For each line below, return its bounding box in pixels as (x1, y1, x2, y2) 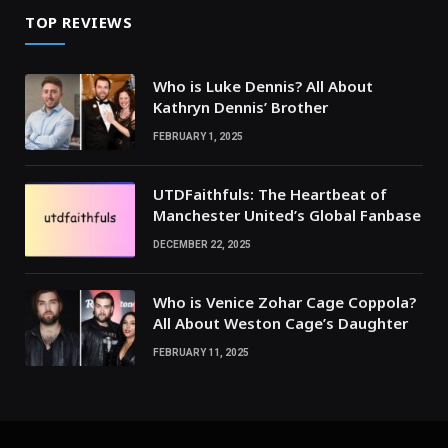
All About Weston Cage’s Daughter (153, 312, 408, 333)
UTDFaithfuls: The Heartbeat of (153, 183, 387, 204)
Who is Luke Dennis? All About (153, 75, 373, 96)
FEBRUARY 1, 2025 (153, 130, 243, 142)
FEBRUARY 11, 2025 (153, 346, 249, 358)
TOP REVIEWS (25, 11, 133, 32)
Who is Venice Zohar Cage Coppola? (153, 291, 416, 312)
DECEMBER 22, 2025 (153, 238, 251, 250)
